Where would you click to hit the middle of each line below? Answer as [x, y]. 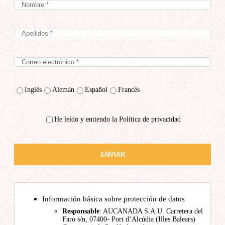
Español [96, 89]
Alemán [63, 89]
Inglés [33, 89]
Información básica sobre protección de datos [114, 199]
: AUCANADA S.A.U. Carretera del [151, 211]
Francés [129, 89]
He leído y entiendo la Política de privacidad [118, 120]
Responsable [81, 211]
